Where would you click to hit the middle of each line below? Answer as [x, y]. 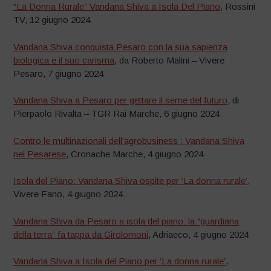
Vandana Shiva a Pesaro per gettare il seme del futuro [121, 100]
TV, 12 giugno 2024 [52, 20]
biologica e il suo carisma [64, 60]
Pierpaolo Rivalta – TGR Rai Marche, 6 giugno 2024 [117, 114]
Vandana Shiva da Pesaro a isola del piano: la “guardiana [126, 221]
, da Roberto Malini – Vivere [170, 60]
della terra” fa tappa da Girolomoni [81, 234]
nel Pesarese [40, 154]
